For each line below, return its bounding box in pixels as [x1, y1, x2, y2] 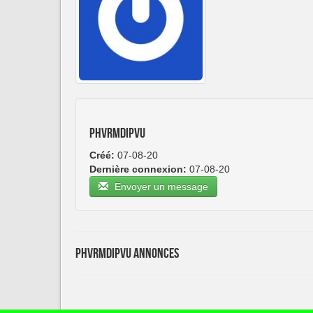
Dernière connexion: [89, 163, 187, 175]
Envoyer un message [112, 181, 208, 193]
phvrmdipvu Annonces [75, 245, 179, 263]
